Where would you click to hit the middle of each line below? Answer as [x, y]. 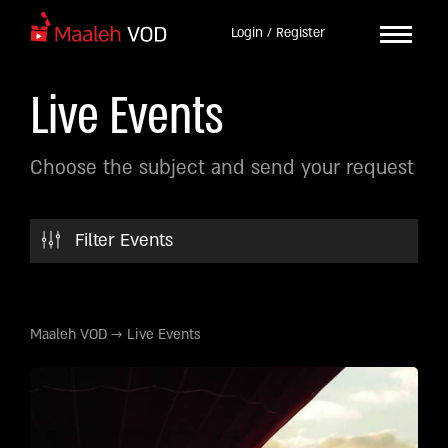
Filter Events [124, 240]
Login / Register [277, 33]
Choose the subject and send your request [222, 168]
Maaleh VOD [68, 334]
